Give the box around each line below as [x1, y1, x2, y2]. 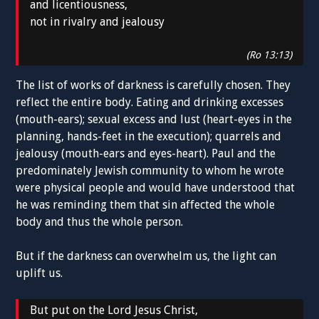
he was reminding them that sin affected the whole [16, 197, 276, 211]
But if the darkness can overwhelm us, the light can [16, 249, 277, 263]
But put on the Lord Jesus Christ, [30, 303, 199, 317]
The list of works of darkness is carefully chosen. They [16, 78, 291, 92]
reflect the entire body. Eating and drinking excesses [16, 95, 284, 109]
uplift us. [16, 266, 63, 280]
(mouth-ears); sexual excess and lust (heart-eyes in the [16, 112, 293, 126]
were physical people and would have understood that [16, 180, 296, 194]
